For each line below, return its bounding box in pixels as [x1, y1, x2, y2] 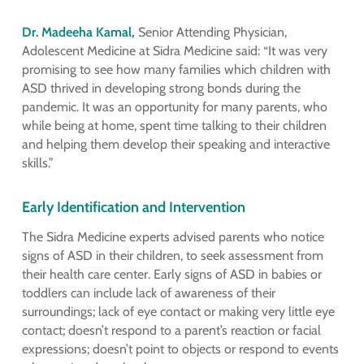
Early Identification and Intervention [21, 197, 245, 217]
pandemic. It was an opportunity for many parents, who [21, 99, 327, 115]
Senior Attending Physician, [134, 24, 287, 41]
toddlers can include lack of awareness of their [21, 284, 275, 301]
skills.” [21, 155, 54, 171]
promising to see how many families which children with [21, 62, 331, 78]
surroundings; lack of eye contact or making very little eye [21, 303, 335, 319]
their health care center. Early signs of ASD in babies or [21, 266, 322, 282]
